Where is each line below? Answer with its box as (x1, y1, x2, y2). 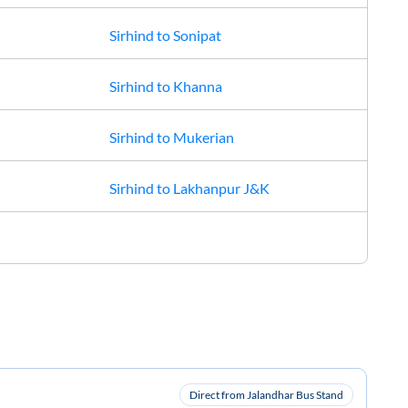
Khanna (172, 77, 222, 95)
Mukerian (172, 128, 234, 146)
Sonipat (172, 26, 221, 44)
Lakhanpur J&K (172, 179, 270, 197)
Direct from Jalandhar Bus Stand (189, 387, 344, 402)
